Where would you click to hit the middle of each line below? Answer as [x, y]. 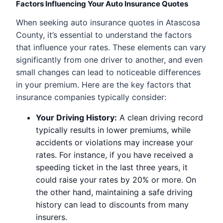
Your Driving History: [76, 117]
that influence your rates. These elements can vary [111, 47]
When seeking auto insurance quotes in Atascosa [108, 22]
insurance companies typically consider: [91, 97]
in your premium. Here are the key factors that [104, 84]
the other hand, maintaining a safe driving [114, 192]
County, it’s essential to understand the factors [104, 35]
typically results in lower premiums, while [113, 130]
